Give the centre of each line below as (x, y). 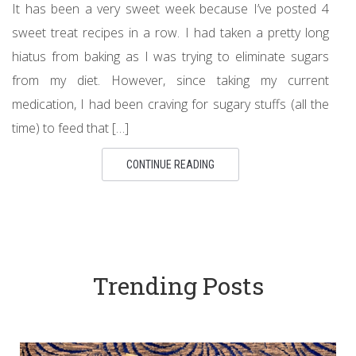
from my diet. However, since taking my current (170, 80)
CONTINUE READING (170, 164)
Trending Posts (178, 285)
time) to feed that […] (70, 128)
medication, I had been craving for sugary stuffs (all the (170, 104)
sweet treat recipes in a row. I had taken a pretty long (170, 32)
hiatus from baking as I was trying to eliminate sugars (170, 56)
